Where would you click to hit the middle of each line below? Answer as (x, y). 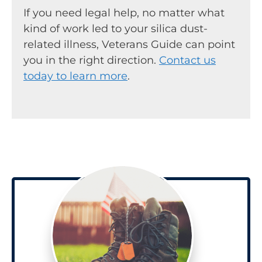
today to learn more (75, 76)
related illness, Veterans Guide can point (129, 44)
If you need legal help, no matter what (124, 13)
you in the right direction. (91, 60)
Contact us (187, 60)
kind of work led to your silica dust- (116, 28)
